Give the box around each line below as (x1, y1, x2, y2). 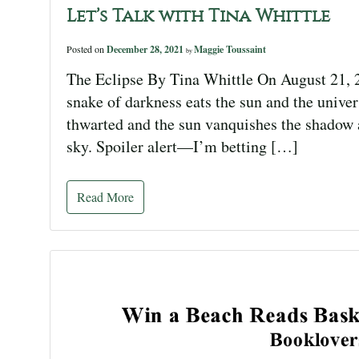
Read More (77, 188, 134, 205)
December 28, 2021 (107, 42, 186, 56)
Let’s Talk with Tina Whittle (67, 5, 330, 26)
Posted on (67, 42, 107, 55)
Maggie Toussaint (194, 42, 266, 56)
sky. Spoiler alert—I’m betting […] (67, 135, 298, 157)
